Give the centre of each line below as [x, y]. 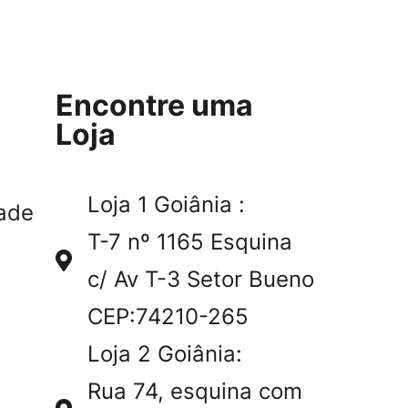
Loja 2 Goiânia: [164, 354]
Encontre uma [154, 105]
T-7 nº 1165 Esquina [189, 242]
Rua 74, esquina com [194, 391]
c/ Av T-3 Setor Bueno [200, 279]
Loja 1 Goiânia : [166, 204]
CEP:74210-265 [168, 316]
